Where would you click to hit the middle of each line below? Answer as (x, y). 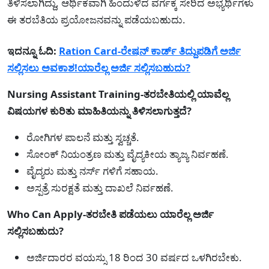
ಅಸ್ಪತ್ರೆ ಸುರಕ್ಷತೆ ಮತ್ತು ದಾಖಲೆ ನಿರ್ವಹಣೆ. (100, 187)
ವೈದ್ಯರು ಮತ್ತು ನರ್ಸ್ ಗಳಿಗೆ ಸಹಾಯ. (92, 171)
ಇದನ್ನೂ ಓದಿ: (32, 50)
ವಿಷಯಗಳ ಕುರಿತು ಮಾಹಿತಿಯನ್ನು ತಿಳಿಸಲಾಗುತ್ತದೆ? (99, 110)
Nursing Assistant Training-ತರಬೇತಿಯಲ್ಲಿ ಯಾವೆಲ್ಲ (118, 94)
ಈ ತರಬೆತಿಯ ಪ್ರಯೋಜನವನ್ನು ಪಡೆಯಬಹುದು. (96, 19)
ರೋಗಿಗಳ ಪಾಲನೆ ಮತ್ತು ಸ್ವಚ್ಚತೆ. (83, 137)
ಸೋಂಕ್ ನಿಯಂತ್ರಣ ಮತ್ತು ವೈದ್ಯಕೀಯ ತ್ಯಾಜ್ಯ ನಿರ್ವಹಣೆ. (128, 154)
